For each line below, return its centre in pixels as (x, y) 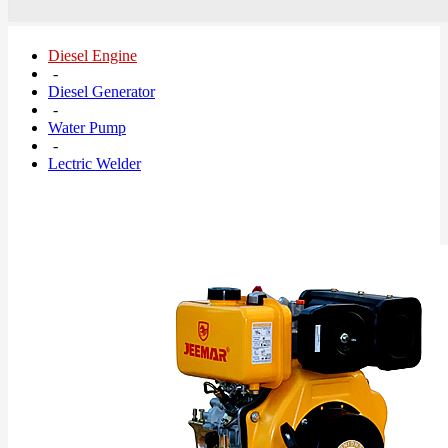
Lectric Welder (94, 163)
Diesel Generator (101, 91)
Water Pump (87, 127)
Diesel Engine (92, 55)
